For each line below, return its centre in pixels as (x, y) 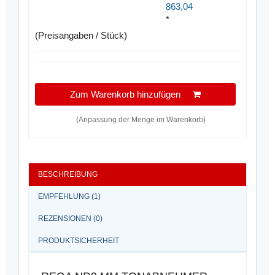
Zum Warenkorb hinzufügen (131, 95)
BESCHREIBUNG (68, 175)
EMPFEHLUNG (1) (69, 197)
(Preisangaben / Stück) (81, 36)
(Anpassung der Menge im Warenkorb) (141, 120)
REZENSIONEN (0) (70, 219)
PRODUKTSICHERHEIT (79, 241)
